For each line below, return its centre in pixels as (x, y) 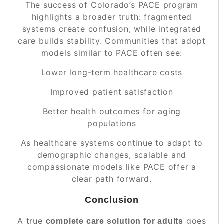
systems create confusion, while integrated (112, 29)
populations (112, 123)
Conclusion (112, 200)
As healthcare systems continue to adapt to (112, 143)
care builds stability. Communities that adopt (112, 41)
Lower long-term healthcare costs (112, 72)
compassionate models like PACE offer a (112, 167)
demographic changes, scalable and (112, 155)
